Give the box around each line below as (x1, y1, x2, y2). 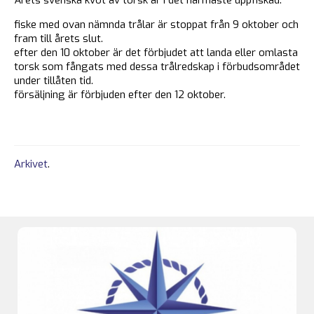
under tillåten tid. (14, 73, 96, 88)
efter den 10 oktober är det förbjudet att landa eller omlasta (14, 45, 298, 60)
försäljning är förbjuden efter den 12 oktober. (14, 87, 226, 102)
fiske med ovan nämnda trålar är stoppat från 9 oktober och (14, 17, 299, 32)
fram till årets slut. (14, 31, 103, 46)
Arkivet (14, 157, 48, 172)
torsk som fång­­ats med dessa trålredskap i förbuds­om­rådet (14, 59, 300, 74)
